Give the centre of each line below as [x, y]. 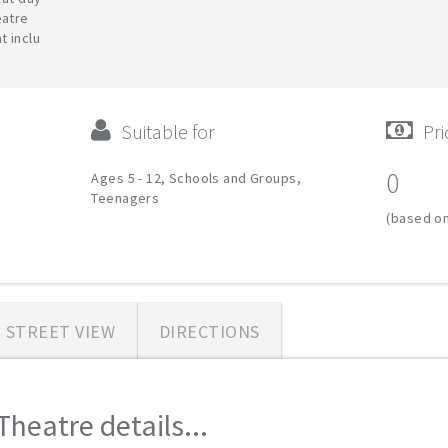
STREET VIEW [60, 331]
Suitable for [168, 131]
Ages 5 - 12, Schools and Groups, [196, 178]
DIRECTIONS [209, 331]
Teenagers [125, 198]
